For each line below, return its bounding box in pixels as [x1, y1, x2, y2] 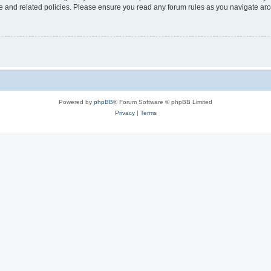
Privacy [114, 109, 135, 117]
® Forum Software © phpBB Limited [113, 99, 212, 106]
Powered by [59, 99, 94, 106]
